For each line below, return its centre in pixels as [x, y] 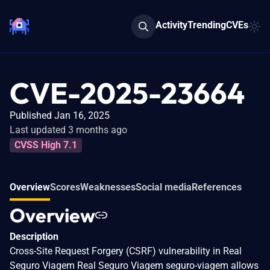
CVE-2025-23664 [127, 93]
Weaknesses [108, 187]
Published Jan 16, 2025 [60, 115]
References [217, 187]
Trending [207, 25]
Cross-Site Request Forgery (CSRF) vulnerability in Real [126, 251]
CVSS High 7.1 [46, 145]
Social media [164, 187]
